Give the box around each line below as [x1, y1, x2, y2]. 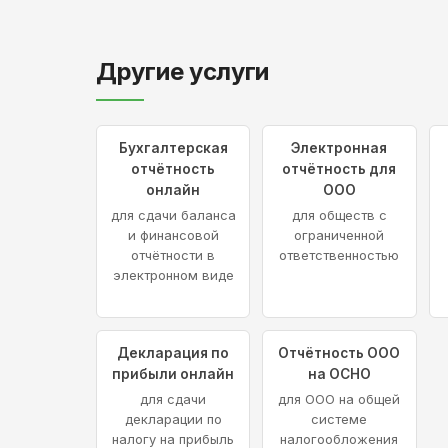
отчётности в [131, 246, 216, 263]
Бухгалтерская [118, 139, 228, 156]
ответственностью [279, 246, 400, 263]
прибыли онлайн [112, 365, 235, 382]
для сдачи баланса [110, 206, 236, 223]
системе [311, 410, 368, 427]
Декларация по [117, 344, 230, 361]
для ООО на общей [278, 390, 401, 407]
